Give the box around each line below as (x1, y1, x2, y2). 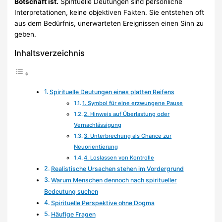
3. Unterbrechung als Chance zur (84, 132, 172, 140)
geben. (14, 30, 37, 38)
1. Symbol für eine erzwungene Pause (82, 100, 183, 107)
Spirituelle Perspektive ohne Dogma (51, 199, 155, 207)
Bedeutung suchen (44, 188, 99, 196)
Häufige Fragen (51, 211, 96, 219)
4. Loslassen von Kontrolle (84, 154, 155, 162)
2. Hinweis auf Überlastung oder (84, 111, 170, 118)
